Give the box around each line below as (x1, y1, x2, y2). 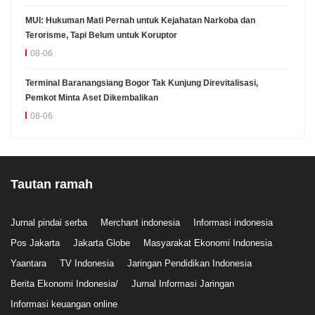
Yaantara (11, 257, 46, 269)
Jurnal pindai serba (11, 217, 87, 228)
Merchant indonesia (101, 217, 180, 228)
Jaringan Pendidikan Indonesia (127, 257, 252, 269)
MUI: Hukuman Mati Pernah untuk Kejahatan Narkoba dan (25, 15, 255, 25)
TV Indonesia (60, 257, 114, 269)
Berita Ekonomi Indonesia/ (11, 278, 118, 289)
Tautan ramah (11, 176, 93, 191)
